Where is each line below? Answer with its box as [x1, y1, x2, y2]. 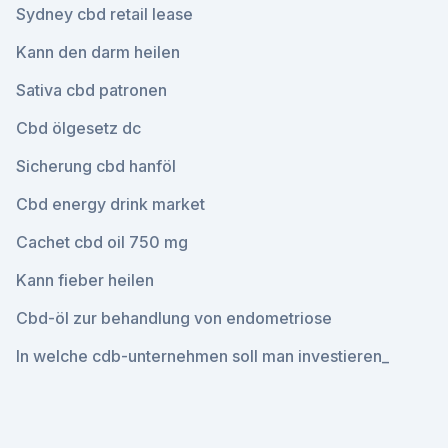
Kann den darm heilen [16, 42, 180, 62]
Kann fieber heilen [16, 270, 154, 290]
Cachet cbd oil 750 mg [16, 232, 188, 252]
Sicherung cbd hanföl [16, 156, 176, 176]
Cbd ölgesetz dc [16, 118, 141, 138]
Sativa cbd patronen [16, 80, 167, 100]
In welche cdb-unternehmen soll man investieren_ [16, 346, 389, 366]
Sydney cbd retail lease [16, 4, 193, 24]
